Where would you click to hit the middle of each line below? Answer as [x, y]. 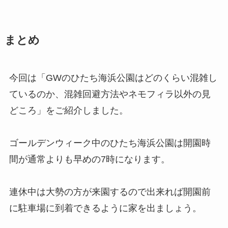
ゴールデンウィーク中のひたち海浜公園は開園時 [110, 143]
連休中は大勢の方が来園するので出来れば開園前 [110, 192]
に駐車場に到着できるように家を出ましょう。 [105, 208]
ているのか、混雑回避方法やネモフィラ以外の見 [110, 94]
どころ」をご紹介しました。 [68, 111]
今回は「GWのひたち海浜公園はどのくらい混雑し [113, 78]
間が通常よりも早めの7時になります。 [89, 160]
